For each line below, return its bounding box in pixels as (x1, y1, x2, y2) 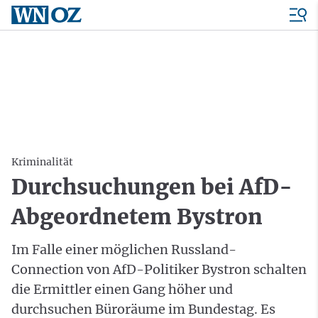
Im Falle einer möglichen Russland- (11, 241, 236, 258)
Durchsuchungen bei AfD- (11, 173, 292, 200)
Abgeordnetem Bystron (11, 203, 263, 230)
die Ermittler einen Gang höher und (11, 281, 233, 297)
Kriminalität (11, 155, 73, 168)
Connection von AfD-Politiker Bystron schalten (11, 261, 307, 278)
